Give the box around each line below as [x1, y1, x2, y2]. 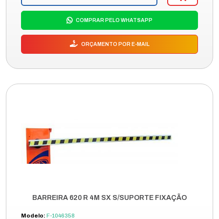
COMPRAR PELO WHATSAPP [75, 18, 153, 23]
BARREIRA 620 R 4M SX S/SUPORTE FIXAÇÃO [32, 194, 187, 201]
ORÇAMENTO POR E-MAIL [80, 42, 150, 47]
